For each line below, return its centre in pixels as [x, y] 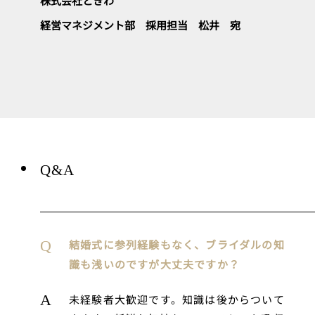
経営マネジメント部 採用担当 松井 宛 [140, 25]
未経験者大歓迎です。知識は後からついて [177, 300]
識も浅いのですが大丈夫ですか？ [155, 264]
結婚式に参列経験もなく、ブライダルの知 [177, 245]
